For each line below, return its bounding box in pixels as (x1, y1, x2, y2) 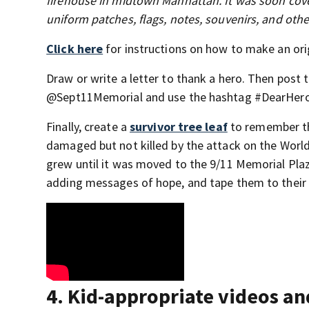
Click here (46, 41, 103, 57)
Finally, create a (46, 119, 130, 135)
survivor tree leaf (130, 119, 228, 135)
